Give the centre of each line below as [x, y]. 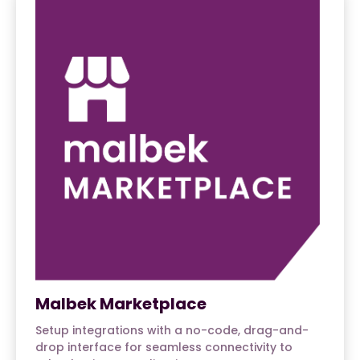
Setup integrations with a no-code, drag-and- [172, 330]
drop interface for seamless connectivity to [164, 347]
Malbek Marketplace [121, 303]
